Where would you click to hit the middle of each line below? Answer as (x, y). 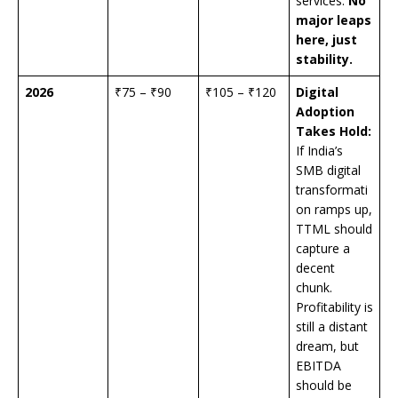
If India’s (319, 151)
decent (315, 268)
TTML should (334, 229)
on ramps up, (334, 210)
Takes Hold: (334, 131)
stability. (324, 60)
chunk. (314, 288)
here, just (326, 40)
